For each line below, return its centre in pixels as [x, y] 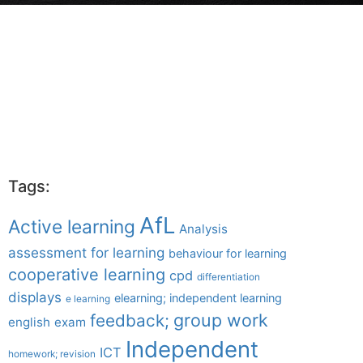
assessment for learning [86, 252]
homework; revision [52, 354]
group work [221, 320]
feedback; [130, 320]
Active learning [72, 226]
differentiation [228, 277]
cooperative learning [87, 275]
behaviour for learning [228, 253]
